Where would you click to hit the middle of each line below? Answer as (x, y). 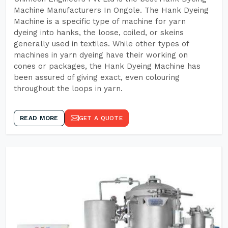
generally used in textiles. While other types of (101, 44)
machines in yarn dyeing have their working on (101, 55)
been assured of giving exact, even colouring (97, 77)
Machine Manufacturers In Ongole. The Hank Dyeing (111, 10)
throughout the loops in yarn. (68, 89)
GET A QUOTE (101, 118)
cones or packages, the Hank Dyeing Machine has (107, 66)
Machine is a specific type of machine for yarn (100, 21)
